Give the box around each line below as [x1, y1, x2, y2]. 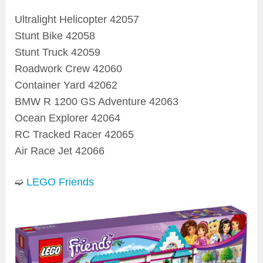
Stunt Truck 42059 [15, 46, 100, 58]
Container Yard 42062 [15, 79, 117, 91]
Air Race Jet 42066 [15, 144, 104, 157]
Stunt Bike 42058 [15, 29, 95, 42]
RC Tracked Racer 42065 [15, 128, 134, 140]
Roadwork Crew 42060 [15, 62, 122, 75]
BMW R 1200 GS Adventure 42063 [15, 95, 178, 107]
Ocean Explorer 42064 [15, 112, 120, 124]
